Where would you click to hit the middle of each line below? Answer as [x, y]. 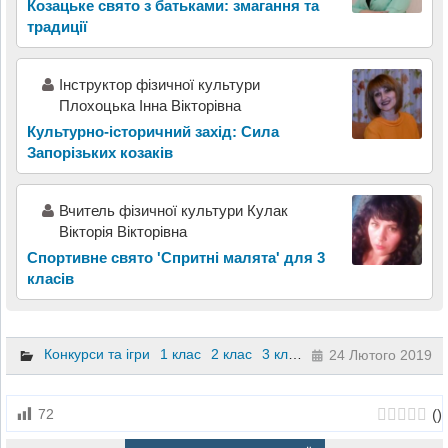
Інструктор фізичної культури [159, 85]
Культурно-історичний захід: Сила [152, 132]
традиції [56, 27]
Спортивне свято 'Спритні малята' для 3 [175, 258]
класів [50, 279]
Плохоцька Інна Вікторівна [149, 106]
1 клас [180, 353]
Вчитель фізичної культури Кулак [173, 211]
